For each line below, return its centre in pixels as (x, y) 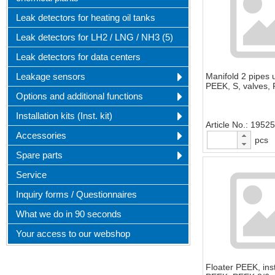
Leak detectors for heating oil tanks (86, 17)
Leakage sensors (51, 76)
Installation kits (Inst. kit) (64, 116)
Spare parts (39, 155)
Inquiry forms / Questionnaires (76, 194)
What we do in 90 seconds (69, 214)
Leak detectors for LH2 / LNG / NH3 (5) (95, 37)
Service (31, 175)
